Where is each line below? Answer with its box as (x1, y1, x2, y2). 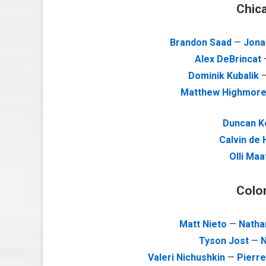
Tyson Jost (198, 235, 249, 246)
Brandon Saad (170, 37, 232, 48)
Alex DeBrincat (195, 53, 262, 65)
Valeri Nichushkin (147, 252, 225, 263)
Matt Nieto (179, 218, 229, 230)
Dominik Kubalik (188, 70, 259, 81)
